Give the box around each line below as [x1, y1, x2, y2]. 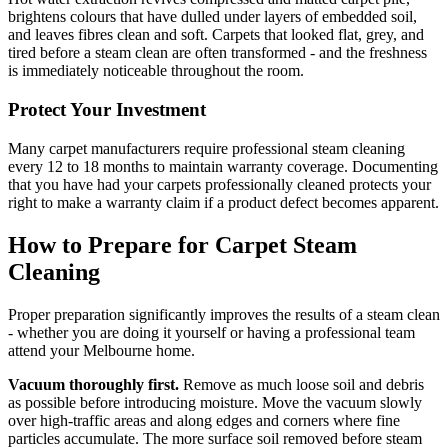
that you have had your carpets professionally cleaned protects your [8, 175, 431, 193]
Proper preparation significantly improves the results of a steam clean [8, 305, 440, 323]
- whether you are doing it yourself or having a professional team [8, 323, 415, 341]
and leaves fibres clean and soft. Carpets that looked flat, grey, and [8, 26, 424, 44]
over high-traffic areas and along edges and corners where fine [8, 411, 400, 429]
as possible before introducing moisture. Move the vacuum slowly [8, 393, 422, 411]
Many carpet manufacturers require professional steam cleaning [8, 139, 405, 157]
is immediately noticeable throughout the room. [8, 62, 304, 80]
